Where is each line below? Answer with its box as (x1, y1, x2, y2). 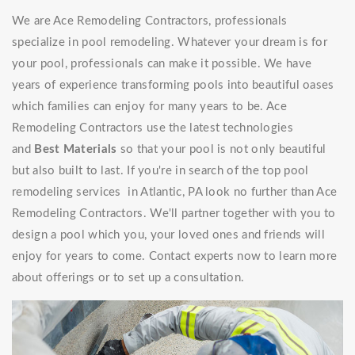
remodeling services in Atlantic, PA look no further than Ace (12, 186, 338, 199)
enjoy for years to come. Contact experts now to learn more (12, 250, 338, 263)
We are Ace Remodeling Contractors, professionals (12, 15, 288, 28)
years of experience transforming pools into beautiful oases (12, 79, 334, 92)
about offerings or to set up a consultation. (12, 272, 245, 284)
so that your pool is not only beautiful (116, 143, 326, 156)
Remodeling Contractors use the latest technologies (12, 122, 293, 135)
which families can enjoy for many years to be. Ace (12, 101, 287, 113)
